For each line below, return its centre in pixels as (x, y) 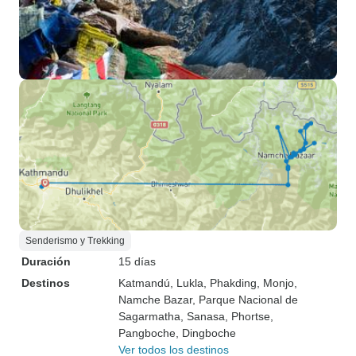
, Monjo (275, 283)
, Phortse (248, 316)
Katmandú (144, 283)
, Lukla (187, 283)
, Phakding (230, 283)
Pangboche (147, 333)
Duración (46, 261)
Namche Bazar (155, 300)
